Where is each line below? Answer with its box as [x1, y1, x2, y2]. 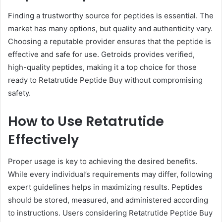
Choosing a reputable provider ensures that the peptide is [8, 36, 211, 46]
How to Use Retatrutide [8, 111, 164, 130]
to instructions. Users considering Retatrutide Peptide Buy [8, 208, 213, 218]
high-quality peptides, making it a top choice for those [8, 62, 197, 72]
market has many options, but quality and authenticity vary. [8, 23, 213, 33]
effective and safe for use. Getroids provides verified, [8, 49, 195, 59]
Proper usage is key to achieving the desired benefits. [8, 157, 197, 166]
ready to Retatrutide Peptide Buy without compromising [8, 75, 203, 85]
